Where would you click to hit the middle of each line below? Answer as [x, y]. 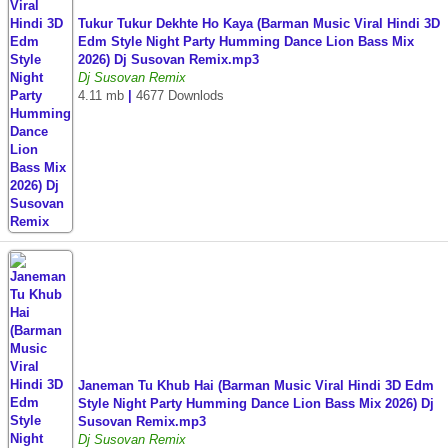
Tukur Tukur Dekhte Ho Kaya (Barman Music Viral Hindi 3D [259, 23]
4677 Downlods [180, 95]
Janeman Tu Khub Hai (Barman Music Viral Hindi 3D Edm [256, 385]
